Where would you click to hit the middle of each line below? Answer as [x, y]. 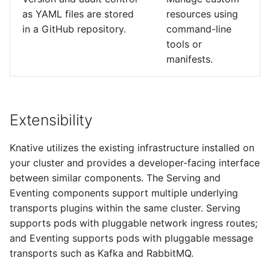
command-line [199, 29]
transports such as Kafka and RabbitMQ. [102, 253]
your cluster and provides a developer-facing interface [135, 163]
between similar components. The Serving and [115, 178]
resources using [202, 14]
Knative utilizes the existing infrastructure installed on [132, 148]
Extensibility [51, 120]
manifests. [190, 59]
